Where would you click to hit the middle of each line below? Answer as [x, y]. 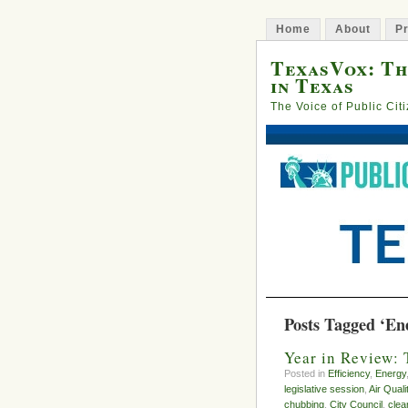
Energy [391, 374]
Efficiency [349, 374]
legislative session [324, 389]
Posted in [306, 374]
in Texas [312, 85]
